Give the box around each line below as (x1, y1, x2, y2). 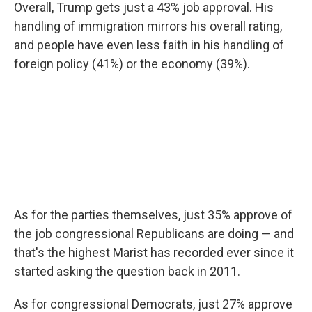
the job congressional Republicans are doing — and (14, 226, 294, 241)
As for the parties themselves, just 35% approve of (14, 208, 292, 222)
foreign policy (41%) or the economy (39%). (14, 56, 250, 71)
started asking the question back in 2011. (14, 264, 240, 279)
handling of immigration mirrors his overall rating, (14, 19, 282, 33)
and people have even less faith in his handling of (14, 38, 284, 52)
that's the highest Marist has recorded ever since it (14, 245, 294, 260)
